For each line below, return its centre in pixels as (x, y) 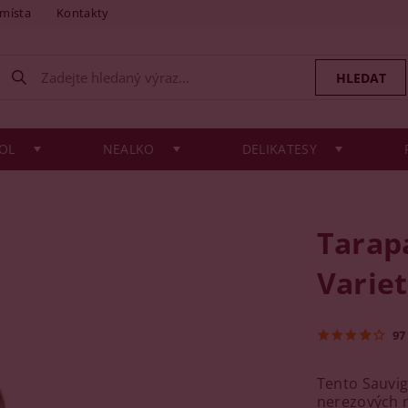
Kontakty (83, 13)
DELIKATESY (279, 149)
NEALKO (128, 149)
